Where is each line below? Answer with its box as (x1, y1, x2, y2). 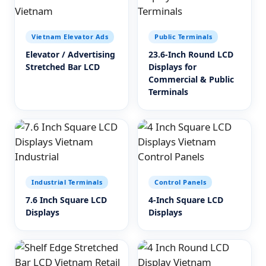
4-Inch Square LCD (148, 194, 223, 205)
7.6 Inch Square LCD (26, 194, 107, 205)
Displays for (148, 61, 197, 72)
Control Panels (154, 178, 206, 186)
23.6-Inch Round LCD (148, 49, 233, 60)
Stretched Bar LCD (26, 61, 100, 72)
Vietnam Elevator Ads (31, 32, 108, 41)
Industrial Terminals (31, 178, 102, 186)
